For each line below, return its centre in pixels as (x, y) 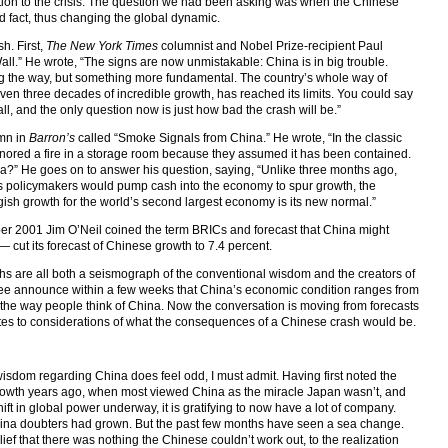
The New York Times (102, 45)
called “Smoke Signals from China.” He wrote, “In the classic (238, 137)
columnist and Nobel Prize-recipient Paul (270, 45)
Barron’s (52, 137)
